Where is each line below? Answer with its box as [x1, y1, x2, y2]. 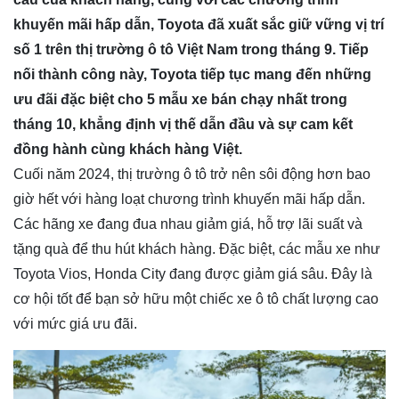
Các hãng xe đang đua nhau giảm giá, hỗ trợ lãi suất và [13, 216, 362, 232]
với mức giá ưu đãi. [13, 316, 137, 332]
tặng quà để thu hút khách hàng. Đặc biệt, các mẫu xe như [13, 241, 380, 257]
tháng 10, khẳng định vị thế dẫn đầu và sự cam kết [13, 117, 353, 133]
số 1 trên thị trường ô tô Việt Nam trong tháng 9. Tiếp [13, 42, 369, 58]
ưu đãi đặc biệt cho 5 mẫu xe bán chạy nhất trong [13, 92, 347, 108]
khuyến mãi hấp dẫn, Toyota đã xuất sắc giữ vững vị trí [13, 17, 384, 33]
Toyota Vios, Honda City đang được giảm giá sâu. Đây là [13, 266, 372, 282]
